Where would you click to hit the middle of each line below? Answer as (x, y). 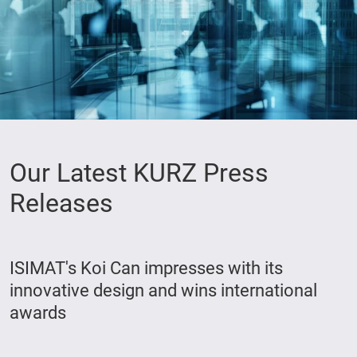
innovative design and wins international (163, 290)
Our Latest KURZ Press (139, 173)
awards (38, 313)
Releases (61, 204)
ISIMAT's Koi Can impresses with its (146, 268)
